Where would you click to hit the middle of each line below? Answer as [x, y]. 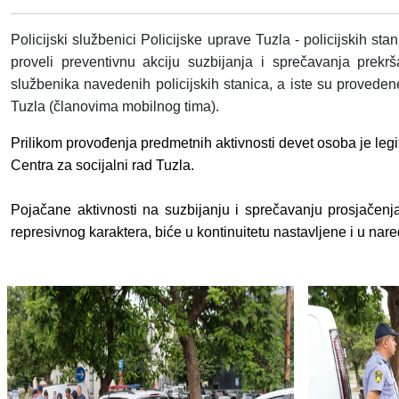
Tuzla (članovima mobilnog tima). [115, 106]
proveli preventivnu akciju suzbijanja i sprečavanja [184, 62]
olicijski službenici [81, 40]
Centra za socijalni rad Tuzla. [102, 165]
